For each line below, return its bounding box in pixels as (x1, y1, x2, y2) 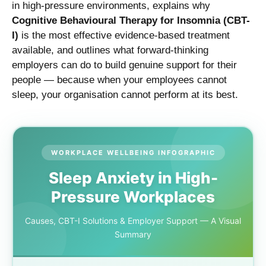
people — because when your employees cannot (12, 74, 227, 85)
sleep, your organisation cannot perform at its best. (12, 88, 238, 100)
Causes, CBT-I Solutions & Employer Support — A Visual (25, 216, 241, 226)
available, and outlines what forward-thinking (12, 44, 208, 56)
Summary (115, 229, 151, 240)
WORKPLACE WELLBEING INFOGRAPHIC (50, 148, 216, 157)
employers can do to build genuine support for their (12, 59, 237, 71)
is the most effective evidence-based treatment (18, 29, 230, 41)
